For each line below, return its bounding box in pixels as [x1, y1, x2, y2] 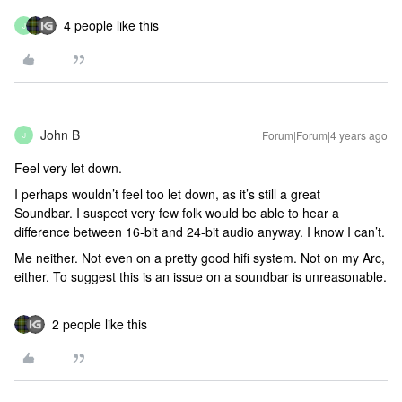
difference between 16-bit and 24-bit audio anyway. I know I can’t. [14, 223, 385, 240]
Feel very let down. [14, 159, 126, 177]
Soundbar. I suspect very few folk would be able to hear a [14, 204, 339, 222]
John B [40, 126, 80, 144]
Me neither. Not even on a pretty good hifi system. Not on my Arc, [14, 249, 385, 267]
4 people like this [64, 16, 159, 34]
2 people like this [52, 315, 147, 333]
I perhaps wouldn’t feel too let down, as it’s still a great [14, 185, 320, 203]
